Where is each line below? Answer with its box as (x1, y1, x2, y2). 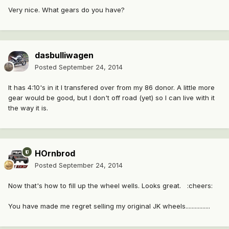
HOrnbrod (35, 148, 75, 159)
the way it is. (8, 104, 48, 112)
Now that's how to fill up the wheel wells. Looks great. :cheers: (8, 181, 213, 190)
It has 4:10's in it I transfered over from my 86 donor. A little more (8, 83, 215, 92)
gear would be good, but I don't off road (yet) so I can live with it (8, 94, 215, 102)
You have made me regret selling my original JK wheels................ (8, 202, 210, 211)
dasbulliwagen (35, 50, 94, 61)
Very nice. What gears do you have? (8, 6, 127, 14)
